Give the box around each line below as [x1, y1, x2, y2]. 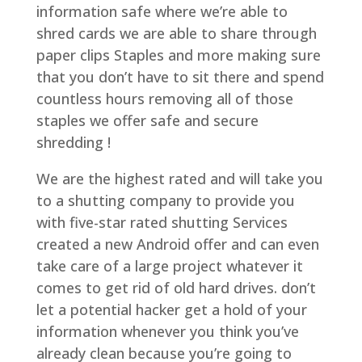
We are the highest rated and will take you [36, 169, 323, 189]
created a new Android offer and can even [36, 234, 319, 255]
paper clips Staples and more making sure [36, 45, 321, 65]
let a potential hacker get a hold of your [36, 300, 307, 320]
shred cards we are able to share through [36, 23, 317, 44]
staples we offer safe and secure [36, 111, 259, 131]
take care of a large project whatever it [36, 256, 303, 276]
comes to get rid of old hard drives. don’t [36, 278, 316, 298]
